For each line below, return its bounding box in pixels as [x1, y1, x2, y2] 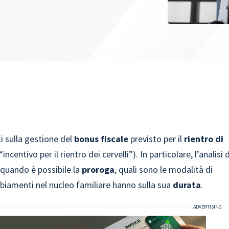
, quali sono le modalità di [114, 164, 213, 175]
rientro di [184, 133, 224, 145]
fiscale [101, 133, 129, 145]
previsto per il [128, 133, 185, 145]
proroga [80, 164, 115, 175]
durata [173, 179, 201, 191]
